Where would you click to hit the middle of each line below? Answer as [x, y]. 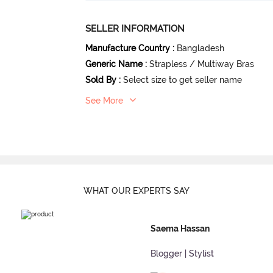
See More [105, 100]
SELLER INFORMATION [135, 28]
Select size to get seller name [183, 80]
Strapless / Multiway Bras [202, 64]
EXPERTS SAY [161, 191]
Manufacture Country [128, 48]
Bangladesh [201, 48]
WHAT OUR [108, 191]
